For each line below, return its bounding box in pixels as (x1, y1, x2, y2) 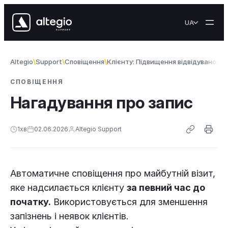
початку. (10, 196, 51, 207)
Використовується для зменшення (51, 196, 208, 207)
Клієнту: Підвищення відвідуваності (107, 58, 226, 66)
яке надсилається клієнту (10, 182, 127, 193)
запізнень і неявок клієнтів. (10, 211, 129, 221)
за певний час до (127, 182, 205, 193)
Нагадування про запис (10, 93, 193, 112)
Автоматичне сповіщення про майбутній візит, (10, 168, 215, 179)
